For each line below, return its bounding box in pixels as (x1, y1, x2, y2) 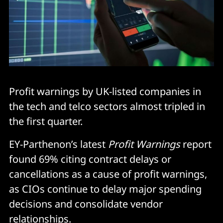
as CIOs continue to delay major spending (9, 182, 202, 196)
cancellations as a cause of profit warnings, (9, 167, 207, 181)
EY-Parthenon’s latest (9, 137, 108, 151)
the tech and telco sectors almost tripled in (9, 99, 205, 113)
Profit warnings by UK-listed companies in (9, 84, 201, 98)
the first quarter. (9, 114, 83, 128)
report (180, 137, 212, 151)
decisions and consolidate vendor (9, 197, 163, 211)
